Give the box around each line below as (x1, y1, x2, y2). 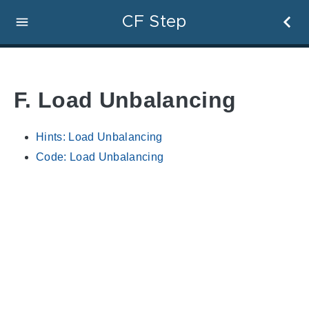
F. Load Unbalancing (14, 88, 237, 113)
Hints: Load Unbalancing (36, 130, 163, 143)
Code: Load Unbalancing (36, 150, 164, 163)
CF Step (122, 14, 187, 30)
